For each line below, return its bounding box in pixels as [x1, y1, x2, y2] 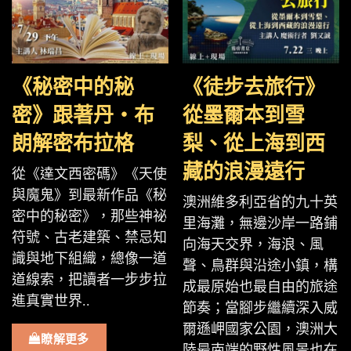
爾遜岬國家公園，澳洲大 [183, 321, 338, 337]
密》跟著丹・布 [12, 104, 154, 127]
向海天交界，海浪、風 [183, 237, 324, 252]
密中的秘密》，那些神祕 [12, 208, 167, 224]
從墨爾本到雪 [183, 104, 305, 127]
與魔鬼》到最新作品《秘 [12, 187, 167, 203]
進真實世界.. [12, 293, 90, 309]
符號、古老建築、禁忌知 [12, 230, 167, 245]
